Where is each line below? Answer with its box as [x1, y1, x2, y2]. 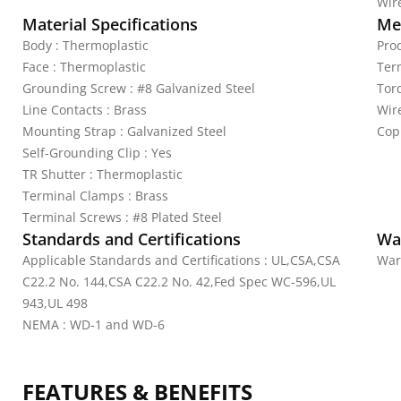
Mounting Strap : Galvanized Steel [22, 123, 226, 140]
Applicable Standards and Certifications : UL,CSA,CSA [22, 252, 340, 269]
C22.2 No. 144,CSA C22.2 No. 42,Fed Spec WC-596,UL [22, 273, 336, 290]
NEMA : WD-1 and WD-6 [22, 316, 165, 333]
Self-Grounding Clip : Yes [22, 144, 172, 161]
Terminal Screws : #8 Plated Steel [22, 209, 222, 226]
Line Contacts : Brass [22, 101, 147, 118]
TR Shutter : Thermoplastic [22, 166, 183, 183]
